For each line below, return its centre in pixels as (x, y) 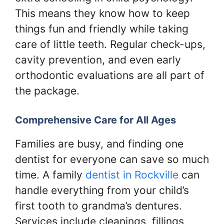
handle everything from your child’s (102, 190)
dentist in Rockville (132, 175)
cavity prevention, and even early (98, 59)
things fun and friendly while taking (102, 28)
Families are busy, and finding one (99, 144)
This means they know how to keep (102, 13)
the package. (47, 90)
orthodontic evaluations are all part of (110, 75)
